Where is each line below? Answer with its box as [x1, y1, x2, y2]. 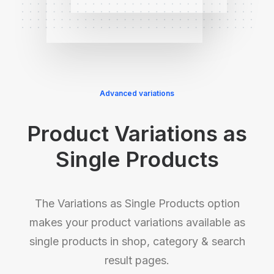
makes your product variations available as [29, 216, 245, 229]
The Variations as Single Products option [34, 197, 240, 210]
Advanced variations [100, 89, 174, 98]
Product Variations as [27, 120, 247, 146]
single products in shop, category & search [29, 235, 245, 248]
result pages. [105, 254, 169, 267]
